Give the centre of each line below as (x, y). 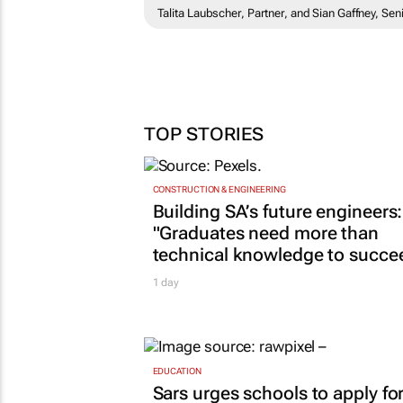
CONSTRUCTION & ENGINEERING (219, 190)
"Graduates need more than (265, 233)
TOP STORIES (203, 134)
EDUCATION (177, 371)
